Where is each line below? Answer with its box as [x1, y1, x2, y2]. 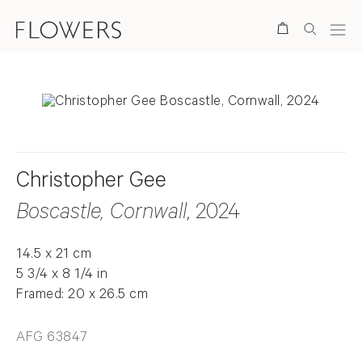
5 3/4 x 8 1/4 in [16, 267, 107, 284]
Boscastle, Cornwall [16, 201, 187, 227]
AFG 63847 [16, 330, 87, 347]
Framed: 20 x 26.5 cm [16, 288, 148, 304]
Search [216, 24, 243, 34]
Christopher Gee [16, 170, 166, 196]
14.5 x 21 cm [16, 247, 91, 263]
